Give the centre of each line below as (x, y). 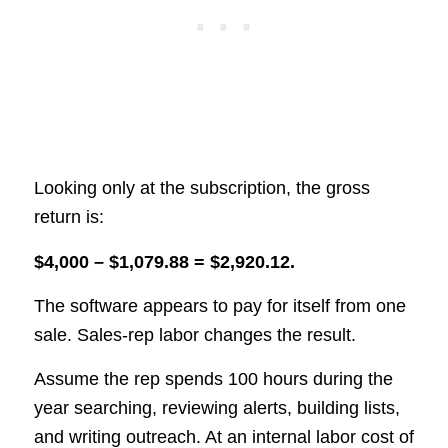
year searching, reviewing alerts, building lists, (216, 408)
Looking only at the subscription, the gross (201, 188)
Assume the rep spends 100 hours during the (213, 379)
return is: (68, 217)
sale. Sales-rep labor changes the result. (194, 334)
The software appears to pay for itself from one (219, 305)
